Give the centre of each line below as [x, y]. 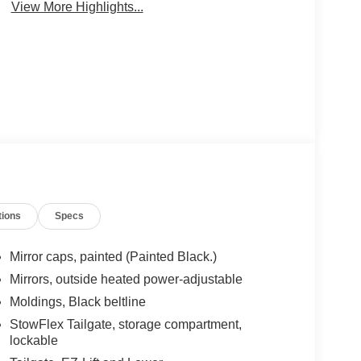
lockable [33, 340]
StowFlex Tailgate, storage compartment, [125, 324]
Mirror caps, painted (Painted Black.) [113, 256]
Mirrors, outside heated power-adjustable [126, 279]
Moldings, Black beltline [77, 301]
